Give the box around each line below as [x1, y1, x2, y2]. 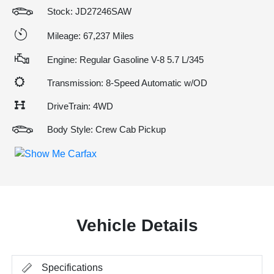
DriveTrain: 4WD [47, 101, 113, 111]
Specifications [42, 262, 103, 273]
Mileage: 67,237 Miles [47, 30, 134, 41]
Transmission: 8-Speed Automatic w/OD [47, 78, 207, 88]
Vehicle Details [76, 215, 198, 235]
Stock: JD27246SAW [47, 6, 131, 17]
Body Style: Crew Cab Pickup [47, 124, 166, 135]
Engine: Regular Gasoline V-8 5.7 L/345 [47, 54, 204, 65]
